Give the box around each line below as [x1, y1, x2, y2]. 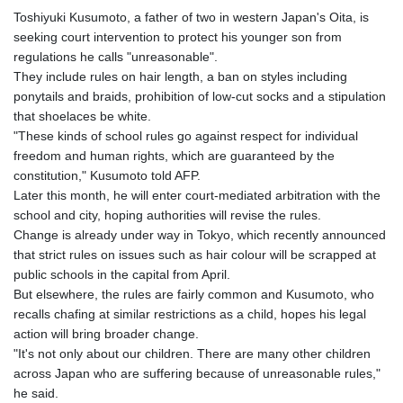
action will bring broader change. [13, 326, 199, 341]
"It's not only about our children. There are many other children [13, 345, 371, 361]
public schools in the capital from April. [13, 266, 230, 282]
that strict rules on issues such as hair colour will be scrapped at [13, 246, 376, 262]
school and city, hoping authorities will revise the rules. [13, 207, 321, 222]
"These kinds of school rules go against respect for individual [13, 128, 358, 143]
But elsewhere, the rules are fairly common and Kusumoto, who [13, 286, 374, 301]
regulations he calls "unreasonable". [13, 49, 218, 64]
